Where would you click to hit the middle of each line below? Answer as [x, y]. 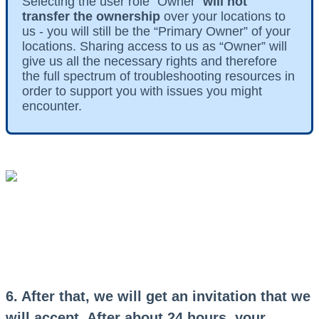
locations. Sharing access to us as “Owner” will [155, 46]
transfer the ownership [91, 16]
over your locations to [223, 16]
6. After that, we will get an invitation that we [158, 297]
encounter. [54, 106]
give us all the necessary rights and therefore [150, 61]
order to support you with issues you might [142, 91]
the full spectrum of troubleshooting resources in [158, 76]
